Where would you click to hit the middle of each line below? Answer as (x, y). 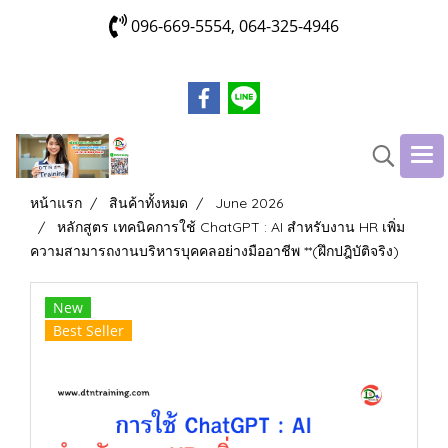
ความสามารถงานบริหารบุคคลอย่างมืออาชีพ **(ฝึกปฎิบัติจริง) (214, 251)
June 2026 (249, 203)
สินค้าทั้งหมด (148, 203)
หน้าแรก (56, 203)
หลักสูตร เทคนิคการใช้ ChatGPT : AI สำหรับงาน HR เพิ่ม (231, 227)
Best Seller (88, 330)
